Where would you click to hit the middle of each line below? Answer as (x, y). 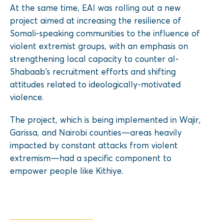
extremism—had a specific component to (91, 158)
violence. (27, 97)
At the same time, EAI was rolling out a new (95, 7)
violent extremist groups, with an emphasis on (99, 46)
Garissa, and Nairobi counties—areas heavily (96, 132)
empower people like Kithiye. (67, 170)
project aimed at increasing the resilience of (96, 20)
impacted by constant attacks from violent (94, 145)
